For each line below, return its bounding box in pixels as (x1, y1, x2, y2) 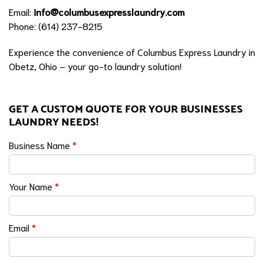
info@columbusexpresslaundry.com (34, 5, 184, 18)
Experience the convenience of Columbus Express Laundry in (9, 45, 255, 58)
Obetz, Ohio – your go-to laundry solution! (9, 59, 181, 72)
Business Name (9, 138, 72, 151)
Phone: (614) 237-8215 (9, 19, 103, 32)
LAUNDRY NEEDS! (9, 113, 98, 131)
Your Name (9, 179, 55, 192)
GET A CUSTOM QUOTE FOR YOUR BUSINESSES (9, 100, 243, 118)
